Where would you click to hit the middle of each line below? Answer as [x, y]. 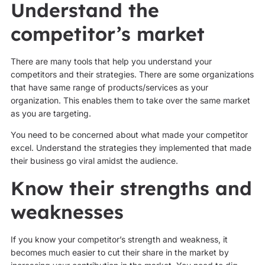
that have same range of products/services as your [109, 88]
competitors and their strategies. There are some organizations [132, 75]
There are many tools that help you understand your [111, 62]
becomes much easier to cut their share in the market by [119, 252]
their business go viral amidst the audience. [94, 161]
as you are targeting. [51, 114]
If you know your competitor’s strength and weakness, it [119, 239]
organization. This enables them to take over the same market [130, 101]
